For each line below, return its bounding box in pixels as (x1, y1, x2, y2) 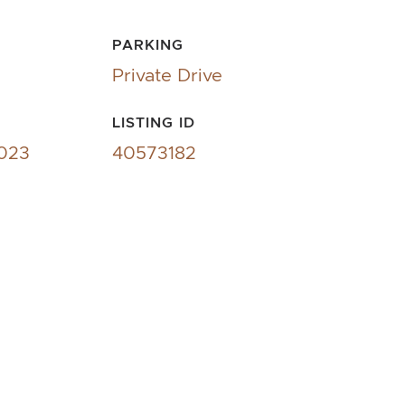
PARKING (111, 34, 184, 54)
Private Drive (111, 63, 222, 86)
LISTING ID (111, 112, 195, 132)
